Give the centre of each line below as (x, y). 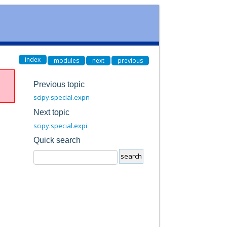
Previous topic (59, 84)
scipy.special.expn (61, 98)
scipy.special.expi (60, 125)
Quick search (57, 140)
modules (66, 60)
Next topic (51, 112)
